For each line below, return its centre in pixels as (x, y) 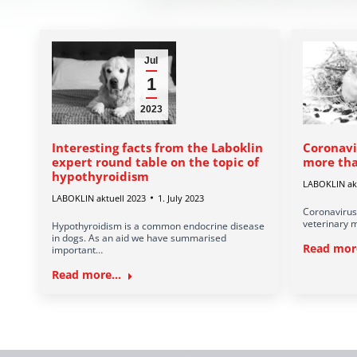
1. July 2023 (181, 198)
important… (77, 249)
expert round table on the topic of (155, 161)
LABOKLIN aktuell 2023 (99, 198)
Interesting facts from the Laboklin (157, 147)
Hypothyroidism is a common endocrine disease (158, 226)
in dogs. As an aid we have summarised (139, 237)
